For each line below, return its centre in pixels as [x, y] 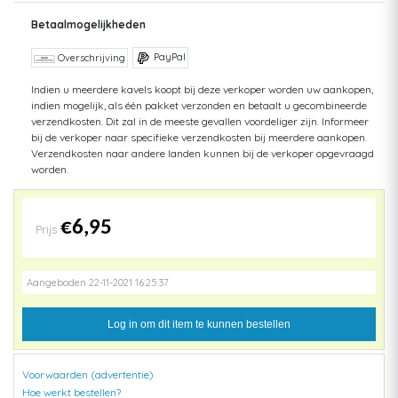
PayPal [168, 57]
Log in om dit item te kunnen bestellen [199, 325]
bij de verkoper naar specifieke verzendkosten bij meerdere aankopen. [199, 138]
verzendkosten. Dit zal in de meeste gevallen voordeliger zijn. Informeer [200, 122]
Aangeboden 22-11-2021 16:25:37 [98, 283]
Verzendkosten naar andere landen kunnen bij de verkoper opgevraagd [203, 154]
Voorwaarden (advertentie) [88, 375]
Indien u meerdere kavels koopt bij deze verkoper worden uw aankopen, [202, 90]
